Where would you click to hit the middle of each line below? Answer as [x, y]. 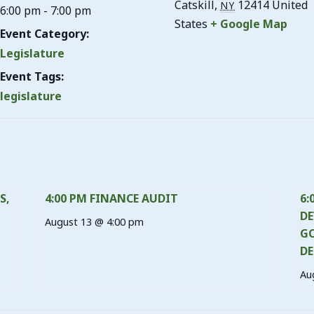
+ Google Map [249, 24]
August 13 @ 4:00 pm [95, 222]
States [191, 24]
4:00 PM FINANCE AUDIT [112, 198]
